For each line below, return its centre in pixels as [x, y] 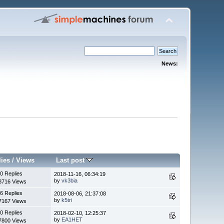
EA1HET [72, 219]
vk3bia [70, 180]
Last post [71, 160]
